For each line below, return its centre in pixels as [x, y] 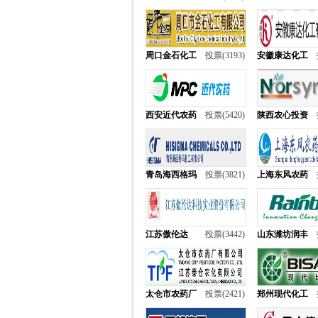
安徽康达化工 [283, 55]
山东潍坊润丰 [283, 234]
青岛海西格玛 [171, 175]
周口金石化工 [171, 55]
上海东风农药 [283, 175]
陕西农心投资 [283, 115]
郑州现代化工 [283, 294]
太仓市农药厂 [171, 294]
